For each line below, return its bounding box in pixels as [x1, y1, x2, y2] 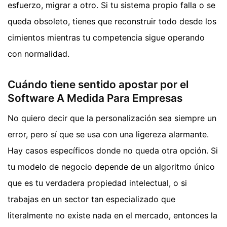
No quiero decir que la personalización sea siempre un [8, 113, 216, 124]
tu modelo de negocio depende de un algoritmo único [8, 162, 215, 172]
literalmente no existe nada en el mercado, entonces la [8, 210, 217, 221]
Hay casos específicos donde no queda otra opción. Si [8, 145, 218, 156]
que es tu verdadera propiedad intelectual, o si [8, 178, 187, 188]
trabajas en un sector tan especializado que [8, 194, 175, 205]
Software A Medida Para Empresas [8, 91, 182, 104]
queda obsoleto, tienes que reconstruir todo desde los [8, 16, 216, 26]
